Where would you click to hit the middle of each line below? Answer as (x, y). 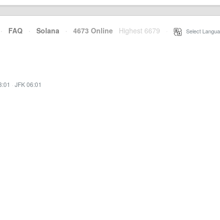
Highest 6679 (139, 30)
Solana (48, 30)
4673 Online (90, 30)
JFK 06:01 (28, 84)
